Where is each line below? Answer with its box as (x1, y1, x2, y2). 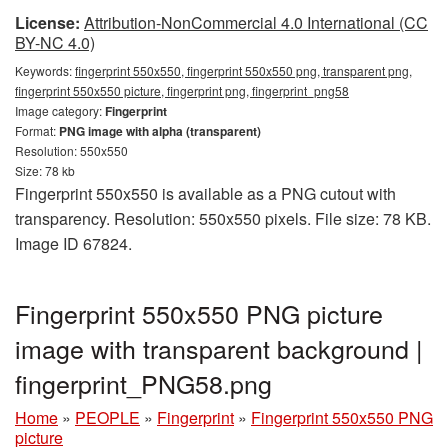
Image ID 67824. (15, 232, 132, 255)
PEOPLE (75, 406, 140, 429)
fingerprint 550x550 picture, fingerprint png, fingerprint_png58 (15, 82, 349, 99)
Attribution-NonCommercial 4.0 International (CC (84, 11, 428, 34)
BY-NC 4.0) (15, 31, 95, 54)
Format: (15, 122, 59, 139)
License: (15, 11, 80, 34)
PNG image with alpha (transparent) (59, 122, 261, 140)
